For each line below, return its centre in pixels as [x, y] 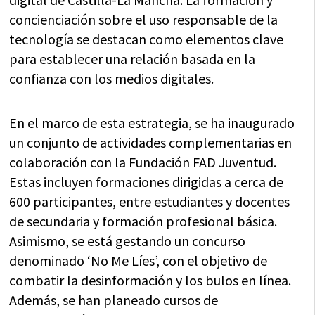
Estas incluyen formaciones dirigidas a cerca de [147, 182]
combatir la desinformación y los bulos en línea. [150, 281]
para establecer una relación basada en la [133, 59]
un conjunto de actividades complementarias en [151, 143]
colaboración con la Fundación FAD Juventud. [143, 162]
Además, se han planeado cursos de [114, 300]
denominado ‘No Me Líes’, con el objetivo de [139, 261]
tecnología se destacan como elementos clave [147, 39]
